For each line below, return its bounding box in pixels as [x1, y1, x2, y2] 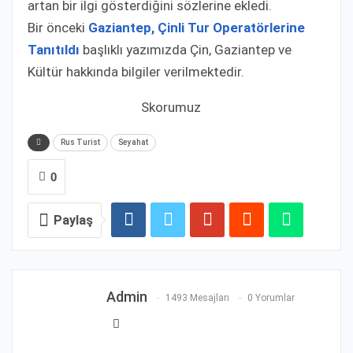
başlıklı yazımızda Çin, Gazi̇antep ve [80, 41, 292, 58]
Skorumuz [140, 98, 201, 115]
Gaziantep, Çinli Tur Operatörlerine [88, 19, 305, 35]
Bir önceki [28, 19, 88, 35]
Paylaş [54, 212, 93, 228]
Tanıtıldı [28, 41, 80, 58]
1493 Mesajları [165, 292, 229, 303]
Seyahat [118, 137, 148, 147]
